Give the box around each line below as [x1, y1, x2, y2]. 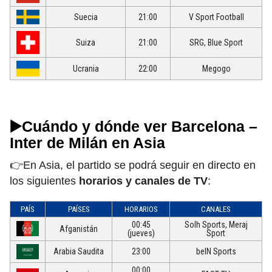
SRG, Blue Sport [189, 38, 243, 48]
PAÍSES [67, 205, 90, 214]
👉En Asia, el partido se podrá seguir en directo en [10, 159, 256, 172]
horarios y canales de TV [79, 175, 208, 188]
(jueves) [127, 228, 155, 239]
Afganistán [59, 224, 98, 234]
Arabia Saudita [53, 246, 104, 257]
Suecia [73, 12, 98, 22]
